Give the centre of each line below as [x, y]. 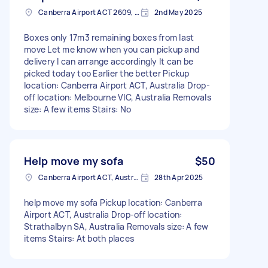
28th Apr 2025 [179, 177]
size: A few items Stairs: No [77, 109]
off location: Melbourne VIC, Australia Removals [118, 97]
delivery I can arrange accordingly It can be [109, 61]
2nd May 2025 [178, 12]
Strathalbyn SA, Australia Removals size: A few [116, 226]
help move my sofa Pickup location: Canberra [113, 202]
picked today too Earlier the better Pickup [107, 73]
